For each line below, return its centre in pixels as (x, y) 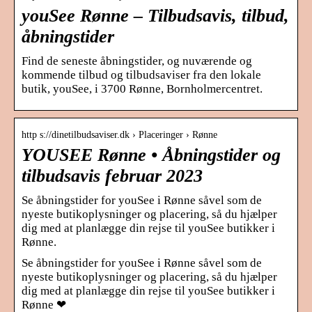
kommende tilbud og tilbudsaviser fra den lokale (141, 75)
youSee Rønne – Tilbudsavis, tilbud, (155, 15)
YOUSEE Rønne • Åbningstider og (151, 155)
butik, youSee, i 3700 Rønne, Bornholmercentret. (142, 88)
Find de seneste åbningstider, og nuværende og (137, 61)
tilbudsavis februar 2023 (112, 175)
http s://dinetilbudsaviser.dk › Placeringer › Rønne (119, 134)
